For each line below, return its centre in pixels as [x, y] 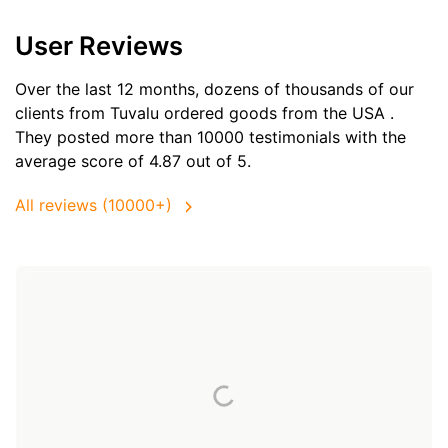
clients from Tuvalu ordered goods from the [183, 112]
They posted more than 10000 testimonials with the [210, 136]
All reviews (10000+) [93, 205]
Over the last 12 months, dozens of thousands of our [214, 88]
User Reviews [99, 45]
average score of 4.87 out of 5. [133, 160]
